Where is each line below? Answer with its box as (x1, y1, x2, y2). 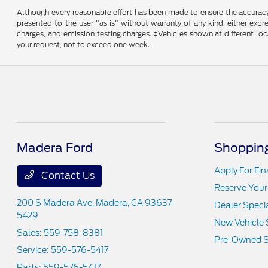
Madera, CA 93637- (96, 197, 175, 208)
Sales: (17, 227, 44, 237)
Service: (17, 245, 51, 255)
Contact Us (39, 169, 95, 181)
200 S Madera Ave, (17, 197, 96, 208)
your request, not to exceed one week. (17, 39, 150, 49)
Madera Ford (17, 140, 93, 155)
